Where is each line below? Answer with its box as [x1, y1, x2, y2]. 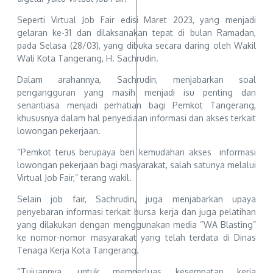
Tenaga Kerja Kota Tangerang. [17, 245, 139, 256]
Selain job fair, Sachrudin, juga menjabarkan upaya [17, 194, 256, 205]
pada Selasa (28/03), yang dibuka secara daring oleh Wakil [17, 40, 256, 51]
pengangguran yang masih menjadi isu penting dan [17, 87, 256, 98]
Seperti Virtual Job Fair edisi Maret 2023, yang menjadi [17, 15, 256, 26]
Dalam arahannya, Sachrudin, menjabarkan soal [17, 74, 256, 85]
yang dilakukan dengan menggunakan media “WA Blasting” [17, 219, 256, 230]
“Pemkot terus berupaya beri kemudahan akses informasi [17, 147, 256, 158]
